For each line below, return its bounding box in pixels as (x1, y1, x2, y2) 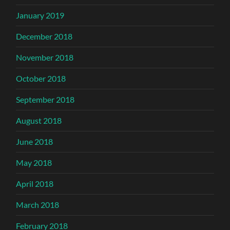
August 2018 (16, 116, 62, 126)
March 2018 (16, 200, 60, 210)
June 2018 (16, 137, 53, 147)
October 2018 (16, 73, 66, 84)
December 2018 (16, 31, 73, 42)
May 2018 (16, 158, 52, 168)
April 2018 (16, 179, 54, 189)
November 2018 (16, 52, 74, 63)
